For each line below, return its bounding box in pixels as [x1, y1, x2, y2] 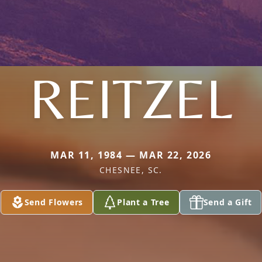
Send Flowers [24, 196, 84, 208]
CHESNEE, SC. [99, 164, 163, 175]
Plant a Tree [117, 196, 170, 208]
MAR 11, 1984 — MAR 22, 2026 [50, 149, 212, 161]
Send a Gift [203, 196, 252, 208]
